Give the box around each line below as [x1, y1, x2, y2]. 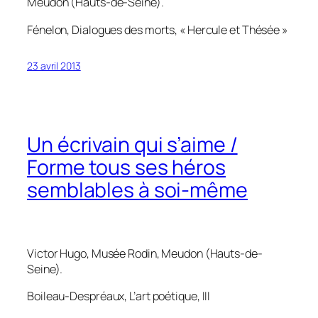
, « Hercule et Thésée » [175, 21, 287, 38]
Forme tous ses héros [27, 153, 226, 182]
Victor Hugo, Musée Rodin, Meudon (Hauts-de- [27, 246, 263, 261]
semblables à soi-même [27, 176, 248, 204]
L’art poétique [129, 288, 197, 305]
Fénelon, [27, 21, 72, 38]
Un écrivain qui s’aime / [27, 131, 238, 159]
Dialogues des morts [72, 21, 175, 38]
